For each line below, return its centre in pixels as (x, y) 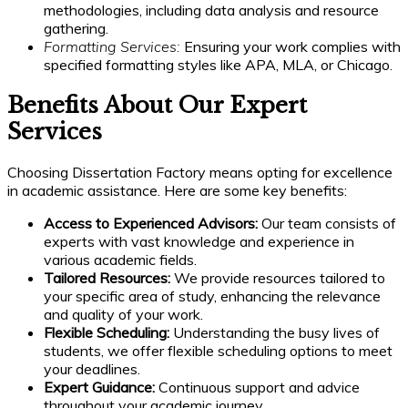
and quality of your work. (123, 315)
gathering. (76, 29)
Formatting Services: (112, 47)
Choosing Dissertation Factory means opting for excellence (200, 173)
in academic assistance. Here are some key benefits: (177, 191)
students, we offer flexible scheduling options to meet (218, 351)
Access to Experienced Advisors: (151, 224)
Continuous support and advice (257, 388)
